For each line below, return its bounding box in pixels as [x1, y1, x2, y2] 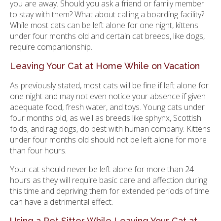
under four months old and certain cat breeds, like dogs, [10, 30, 205, 41]
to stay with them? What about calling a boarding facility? [10, 8, 204, 20]
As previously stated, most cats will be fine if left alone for [10, 79, 209, 91]
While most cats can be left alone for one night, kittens [10, 19, 198, 31]
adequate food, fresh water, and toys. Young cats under [10, 101, 205, 112]
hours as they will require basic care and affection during [10, 174, 207, 185]
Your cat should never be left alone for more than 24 [10, 163, 194, 175]
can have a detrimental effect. [10, 196, 113, 207]
